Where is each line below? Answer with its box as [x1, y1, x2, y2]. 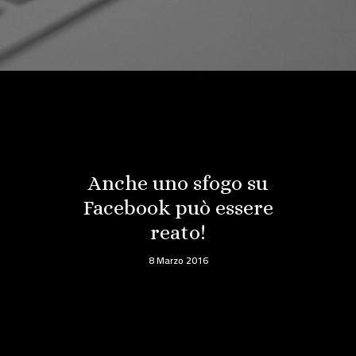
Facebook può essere [83, 195, 273, 219]
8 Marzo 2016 [148, 251, 208, 269]
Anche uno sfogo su [88, 171, 268, 195]
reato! [150, 220, 206, 244]
